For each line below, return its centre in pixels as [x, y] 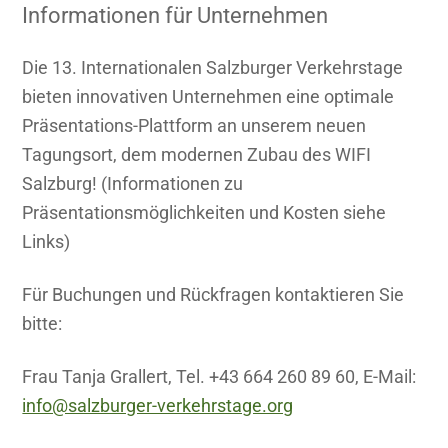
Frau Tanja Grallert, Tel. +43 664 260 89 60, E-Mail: [219, 377]
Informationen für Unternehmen [175, 16]
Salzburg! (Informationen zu [133, 184]
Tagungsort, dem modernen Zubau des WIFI [197, 155]
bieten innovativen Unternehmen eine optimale [208, 97]
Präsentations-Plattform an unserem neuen [194, 126]
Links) [46, 242]
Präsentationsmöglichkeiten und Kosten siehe [204, 213]
